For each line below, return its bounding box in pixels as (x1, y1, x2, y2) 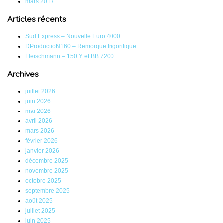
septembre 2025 (25, 187, 70, 195)
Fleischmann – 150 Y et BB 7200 (25, 53, 114, 60)
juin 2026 (25, 98, 51, 105)
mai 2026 (25, 108, 51, 115)
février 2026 (25, 137, 58, 145)
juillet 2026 (25, 88, 55, 95)
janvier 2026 (25, 147, 59, 155)
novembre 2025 (25, 167, 68, 175)
